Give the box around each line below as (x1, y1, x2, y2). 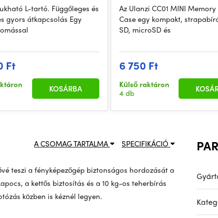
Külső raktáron (119, 79, 169, 90)
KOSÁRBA (49, 83, 82, 94)
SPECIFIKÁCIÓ (122, 138, 170, 149)
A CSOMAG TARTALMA (34, 138, 110, 149)
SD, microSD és (119, 24, 171, 36)
